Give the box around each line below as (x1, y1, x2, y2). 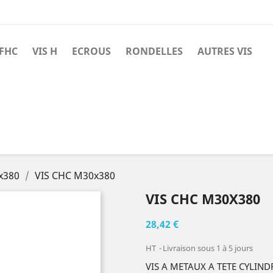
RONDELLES (126, 44, 183, 58)
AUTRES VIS (197, 44, 252, 58)
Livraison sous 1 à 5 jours (163, 242, 253, 253)
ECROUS (72, 44, 111, 58)
